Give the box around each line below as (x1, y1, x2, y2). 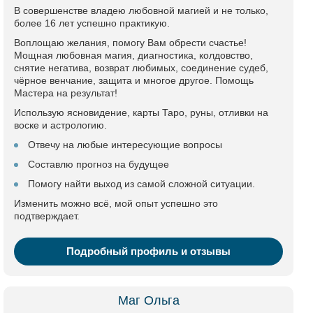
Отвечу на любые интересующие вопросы (28, 139, 222, 150)
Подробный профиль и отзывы (66, 245, 231, 257)
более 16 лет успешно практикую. (14, 17, 170, 29)
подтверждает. (14, 210, 80, 221)
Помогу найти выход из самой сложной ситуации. (28, 178, 255, 189)
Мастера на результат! (14, 87, 117, 99)
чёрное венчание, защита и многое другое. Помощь (14, 75, 254, 86)
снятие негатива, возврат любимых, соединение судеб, (14, 62, 268, 73)
